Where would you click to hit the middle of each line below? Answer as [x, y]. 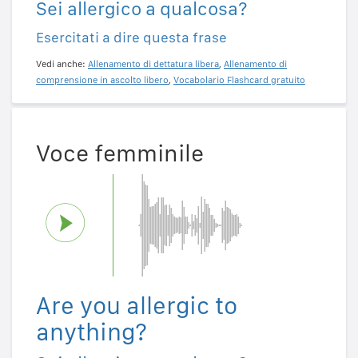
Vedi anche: [62, 64]
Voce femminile [120, 153]
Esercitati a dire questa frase [131, 37]
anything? [91, 332]
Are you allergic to [137, 306]
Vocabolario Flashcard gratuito [239, 80]
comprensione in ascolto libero [102, 80]
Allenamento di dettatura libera [153, 64]
